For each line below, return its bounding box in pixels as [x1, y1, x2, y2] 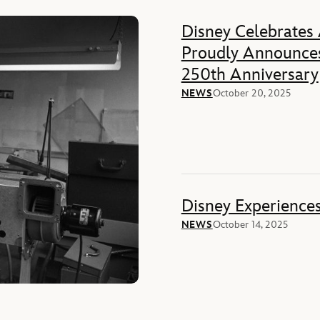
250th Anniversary [181, 64, 319, 85]
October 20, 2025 [212, 86, 291, 99]
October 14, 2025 [212, 218, 288, 231]
